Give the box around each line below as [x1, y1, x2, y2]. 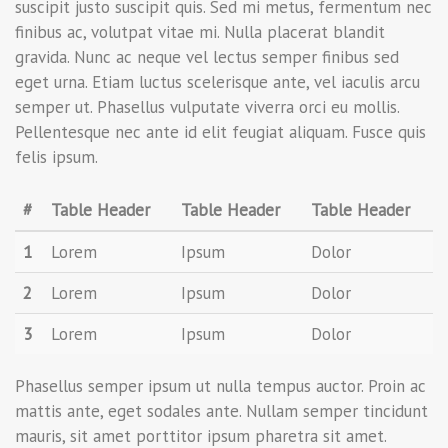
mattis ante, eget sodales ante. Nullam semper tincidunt [15, 400, 428, 422]
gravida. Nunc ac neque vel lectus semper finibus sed [15, 46, 399, 68]
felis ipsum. [15, 146, 98, 168]
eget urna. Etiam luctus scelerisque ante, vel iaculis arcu [15, 71, 420, 93]
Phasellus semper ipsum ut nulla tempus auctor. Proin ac [15, 375, 426, 397]
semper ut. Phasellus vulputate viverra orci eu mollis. [15, 96, 399, 118]
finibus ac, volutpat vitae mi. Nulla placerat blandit [15, 21, 385, 43]
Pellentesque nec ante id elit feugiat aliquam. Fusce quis [15, 121, 426, 143]
